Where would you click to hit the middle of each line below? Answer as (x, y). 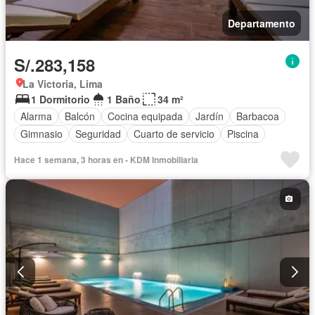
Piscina (243, 134)
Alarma (36, 116)
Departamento (262, 23)
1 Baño (124, 99)
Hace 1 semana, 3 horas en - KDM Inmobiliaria (106, 159)
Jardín (210, 116)
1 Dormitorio (60, 99)
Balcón (80, 116)
